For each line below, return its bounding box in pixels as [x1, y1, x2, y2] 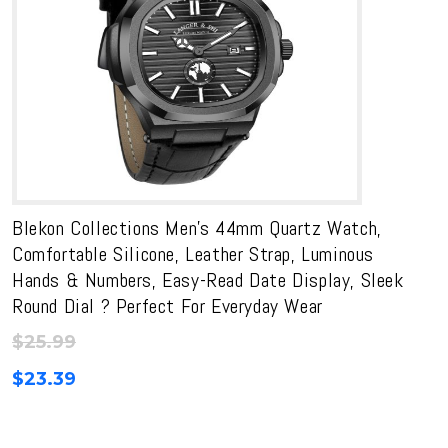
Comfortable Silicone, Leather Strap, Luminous [12, 241, 375, 267]
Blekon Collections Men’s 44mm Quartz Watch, [12, 215, 382, 241]
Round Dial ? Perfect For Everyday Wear [12, 293, 323, 319]
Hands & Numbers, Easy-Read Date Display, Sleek [12, 267, 404, 293]
